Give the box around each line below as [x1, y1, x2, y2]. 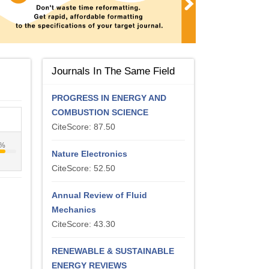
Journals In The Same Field [52, 65, 175, 77]
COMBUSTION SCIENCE [52, 107, 148, 117]
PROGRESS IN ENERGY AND [52, 93, 166, 103]
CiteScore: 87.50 [52, 122, 115, 131]
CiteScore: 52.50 [52, 163, 115, 173]
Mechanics [52, 205, 96, 214]
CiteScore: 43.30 [52, 219, 115, 229]
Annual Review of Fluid [52, 190, 147, 200]
